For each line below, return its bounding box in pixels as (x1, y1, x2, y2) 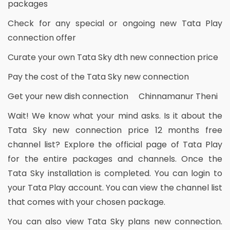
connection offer (8, 32, 76, 44)
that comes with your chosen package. (8, 196, 165, 208)
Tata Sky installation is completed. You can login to (8, 167, 222, 180)
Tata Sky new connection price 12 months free (8, 124, 222, 137)
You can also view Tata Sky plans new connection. (8, 216, 222, 228)
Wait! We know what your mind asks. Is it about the (8, 110, 222, 122)
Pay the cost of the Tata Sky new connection (8, 71, 189, 83)
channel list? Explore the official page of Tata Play (8, 139, 222, 151)
